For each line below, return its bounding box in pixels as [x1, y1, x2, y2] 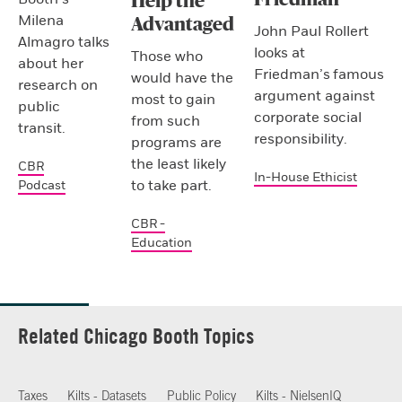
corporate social [254, 108, 362, 127]
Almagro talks [18, 33, 109, 52]
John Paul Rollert [254, 22, 369, 40]
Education [130, 234, 192, 250]
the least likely [130, 154, 226, 173]
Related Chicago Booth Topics [18, 322, 254, 349]
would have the [130, 68, 233, 87]
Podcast [18, 178, 66, 194]
